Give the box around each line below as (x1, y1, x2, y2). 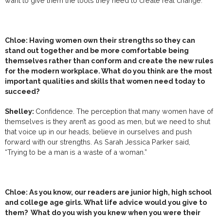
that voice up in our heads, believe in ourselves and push (5, 127, 192, 136)
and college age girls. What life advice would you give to (5, 198, 207, 206)
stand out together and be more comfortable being (5, 46, 189, 54)
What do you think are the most (101, 67, 212, 75)
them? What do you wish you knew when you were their (5, 208, 200, 217)
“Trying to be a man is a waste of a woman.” (5, 148, 147, 156)
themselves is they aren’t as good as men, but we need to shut (5, 117, 210, 126)
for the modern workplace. (5, 67, 101, 75)
